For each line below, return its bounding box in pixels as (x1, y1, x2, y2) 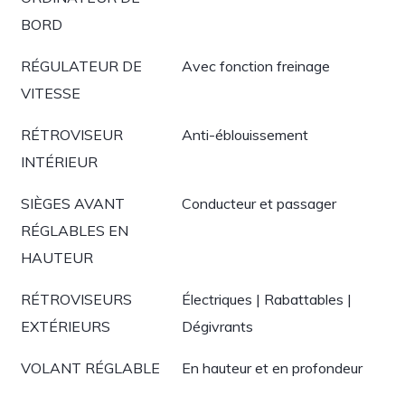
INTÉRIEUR (21, 153, 98, 171)
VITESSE (21, 84, 80, 102)
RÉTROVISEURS (21, 290, 132, 308)
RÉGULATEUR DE (21, 57, 142, 75)
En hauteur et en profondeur (182, 359, 363, 377)
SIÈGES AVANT (21, 194, 125, 212)
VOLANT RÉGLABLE (21, 359, 160, 377)
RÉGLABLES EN (21, 221, 128, 240)
